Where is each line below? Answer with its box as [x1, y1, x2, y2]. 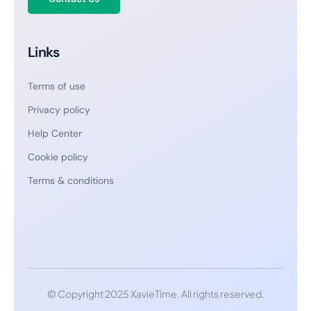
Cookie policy [28, 151, 88, 164]
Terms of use [28, 80, 85, 93]
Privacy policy [28, 103, 90, 117]
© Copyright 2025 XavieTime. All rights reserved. [47, 287, 264, 301]
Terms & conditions [28, 174, 114, 187]
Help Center [28, 127, 82, 140]
